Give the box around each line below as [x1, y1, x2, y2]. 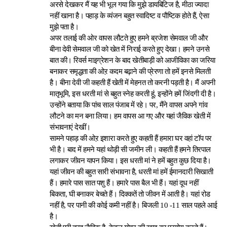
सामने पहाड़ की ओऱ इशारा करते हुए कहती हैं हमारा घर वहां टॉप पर [50, 134, 212, 142]
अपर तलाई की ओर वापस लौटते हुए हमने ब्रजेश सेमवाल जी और [50, 34, 208, 42]
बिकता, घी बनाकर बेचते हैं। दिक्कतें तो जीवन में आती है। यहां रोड [50, 190, 210, 198]
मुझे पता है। [50, 23, 79, 31]
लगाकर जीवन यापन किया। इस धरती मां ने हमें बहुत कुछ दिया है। [50, 157, 211, 165]
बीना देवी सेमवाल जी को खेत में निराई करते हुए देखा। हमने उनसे [50, 45, 210, 53]
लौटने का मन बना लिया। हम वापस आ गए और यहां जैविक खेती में [50, 112, 211, 120]
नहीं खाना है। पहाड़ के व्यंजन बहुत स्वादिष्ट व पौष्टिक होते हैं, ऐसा [50, 12, 209, 20]
